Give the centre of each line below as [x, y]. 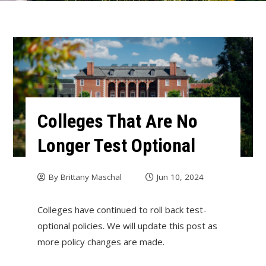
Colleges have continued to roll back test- [122, 209]
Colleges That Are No [117, 121]
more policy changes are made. [101, 241]
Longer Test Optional [116, 145]
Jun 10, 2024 [180, 177]
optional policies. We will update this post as [127, 225]
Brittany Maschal [91, 177]
